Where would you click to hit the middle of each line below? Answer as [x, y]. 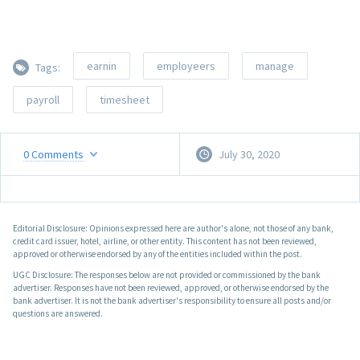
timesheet [125, 100]
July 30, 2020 [249, 155]
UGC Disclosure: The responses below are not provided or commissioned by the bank [167, 275]
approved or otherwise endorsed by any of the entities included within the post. [157, 254]
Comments [57, 154]
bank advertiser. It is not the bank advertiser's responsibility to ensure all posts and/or [172, 301]
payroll [43, 100]
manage [275, 66]
